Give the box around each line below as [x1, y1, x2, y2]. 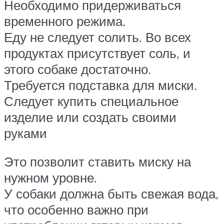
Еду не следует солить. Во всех [4, 28, 191, 45]
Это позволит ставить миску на [4, 153, 191, 170]
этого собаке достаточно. [4, 60, 151, 77]
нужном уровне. [4, 169, 97, 186]
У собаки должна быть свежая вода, [4, 185, 218, 202]
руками [4, 124, 47, 141]
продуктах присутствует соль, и [4, 44, 190, 61]
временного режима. [4, 12, 125, 29]
